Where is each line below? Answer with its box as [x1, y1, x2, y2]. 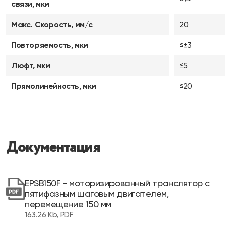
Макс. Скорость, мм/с [11, 20, 93, 29]
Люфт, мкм [11, 61, 50, 70]
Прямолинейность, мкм [11, 81, 96, 91]
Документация [6, 136, 100, 159]
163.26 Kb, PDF [25, 210, 74, 219]
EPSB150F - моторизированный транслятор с [25, 178, 210, 188]
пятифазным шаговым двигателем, [25, 188, 169, 199]
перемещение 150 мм [25, 199, 111, 209]
